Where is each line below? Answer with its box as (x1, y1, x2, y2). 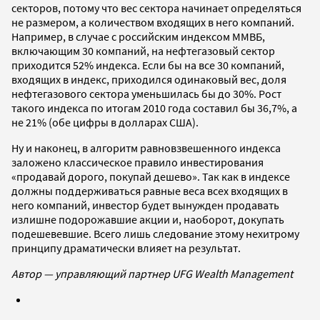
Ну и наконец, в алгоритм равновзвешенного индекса (11, 140, 281, 155)
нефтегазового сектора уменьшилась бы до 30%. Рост (11, 86, 281, 101)
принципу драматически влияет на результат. (11, 240, 241, 255)
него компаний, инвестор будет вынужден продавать (11, 197, 279, 212)
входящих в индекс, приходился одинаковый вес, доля (11, 71, 286, 86)
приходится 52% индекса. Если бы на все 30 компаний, (11, 57, 284, 72)
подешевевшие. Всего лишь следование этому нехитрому (11, 226, 299, 241)
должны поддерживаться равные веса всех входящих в (11, 183, 288, 198)
